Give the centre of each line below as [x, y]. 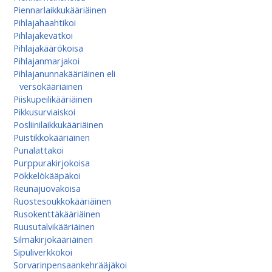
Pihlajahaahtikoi [44, 22]
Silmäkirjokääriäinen [53, 239]
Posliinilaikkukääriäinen [58, 124]
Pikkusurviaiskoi [44, 112]
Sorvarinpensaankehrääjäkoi [70, 265]
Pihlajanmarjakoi [46, 61]
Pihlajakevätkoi [43, 35]
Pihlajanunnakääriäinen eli [64, 73]
